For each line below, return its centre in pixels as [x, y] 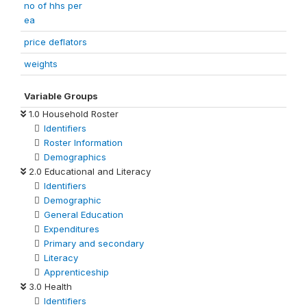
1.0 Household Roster [72, 113]
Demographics [75, 157]
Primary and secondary [94, 243]
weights [41, 63]
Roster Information [83, 142]
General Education [84, 214]
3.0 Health [49, 286]
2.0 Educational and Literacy [88, 171]
